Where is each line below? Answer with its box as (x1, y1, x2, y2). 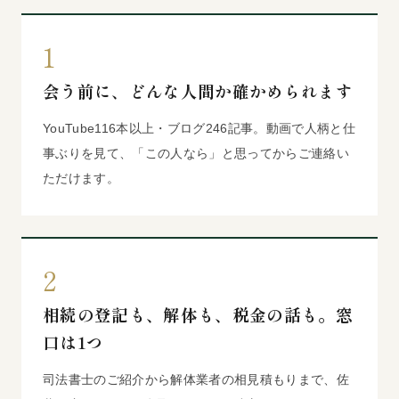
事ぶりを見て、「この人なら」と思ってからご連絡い (43, 145, 349, 160)
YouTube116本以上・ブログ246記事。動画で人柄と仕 (43, 120, 355, 135)
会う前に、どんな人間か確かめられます (43, 78, 353, 102)
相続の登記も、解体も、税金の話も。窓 (43, 302, 353, 326)
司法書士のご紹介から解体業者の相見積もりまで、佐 (43, 371, 349, 387)
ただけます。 (43, 170, 119, 185)
